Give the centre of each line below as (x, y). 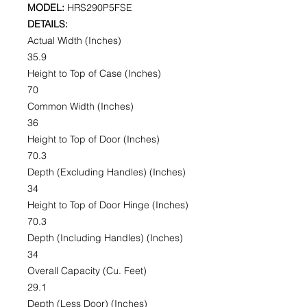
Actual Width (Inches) (74, 40)
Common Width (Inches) (81, 106)
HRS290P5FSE (100, 8)
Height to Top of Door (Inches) (94, 139)
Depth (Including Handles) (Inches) (105, 238)
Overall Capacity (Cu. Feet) (87, 271)
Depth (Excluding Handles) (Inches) (107, 172)
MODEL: (47, 8)
